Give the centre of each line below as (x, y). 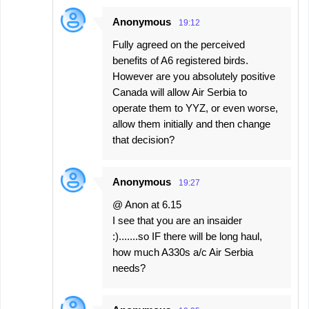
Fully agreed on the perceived (179, 44)
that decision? (143, 140)
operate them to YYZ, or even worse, (195, 108)
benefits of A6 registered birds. (180, 60)
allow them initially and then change (191, 124)
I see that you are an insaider (177, 220)
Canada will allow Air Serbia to (180, 92)
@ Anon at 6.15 (147, 205)
